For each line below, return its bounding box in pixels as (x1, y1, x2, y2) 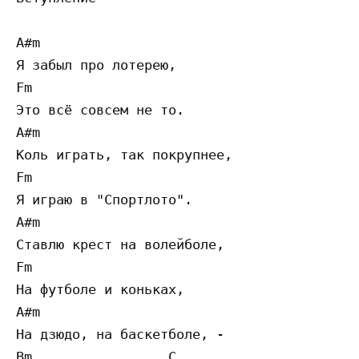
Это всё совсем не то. (16, 102, 184, 119)
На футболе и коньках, (16, 281, 184, 298)
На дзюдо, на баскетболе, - (16, 326, 224, 343)
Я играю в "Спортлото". (16, 192, 192, 208)
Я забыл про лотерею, (16, 57, 176, 74)
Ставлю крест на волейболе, (16, 236, 224, 253)
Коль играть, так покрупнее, (16, 147, 232, 163)
